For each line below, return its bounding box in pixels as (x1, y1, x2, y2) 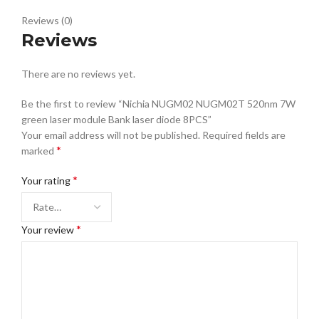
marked (21, 145, 56, 157)
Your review (21, 224, 76, 236)
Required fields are (202, 129, 286, 142)
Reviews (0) (21, 14, 73, 27)
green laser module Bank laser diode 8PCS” (21, 113, 211, 126)
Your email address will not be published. (21, 129, 200, 142)
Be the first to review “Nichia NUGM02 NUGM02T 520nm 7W (21, 98, 296, 110)
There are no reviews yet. (21, 68, 135, 80)
